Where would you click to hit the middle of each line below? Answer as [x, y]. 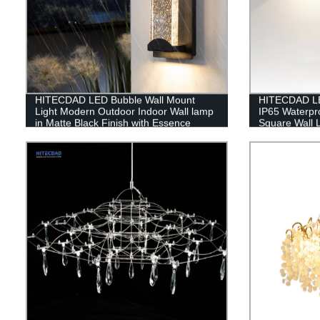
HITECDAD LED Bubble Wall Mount [115, 100]
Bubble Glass [65, 134]
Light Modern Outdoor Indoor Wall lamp [124, 111]
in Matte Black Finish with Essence [112, 122]
